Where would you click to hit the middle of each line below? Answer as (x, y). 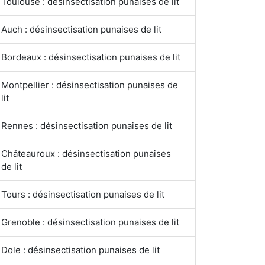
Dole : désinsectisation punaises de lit (80, 250)
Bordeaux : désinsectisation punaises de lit (91, 57)
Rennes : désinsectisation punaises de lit (87, 126)
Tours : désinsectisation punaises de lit (83, 194)
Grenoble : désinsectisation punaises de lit (90, 222)
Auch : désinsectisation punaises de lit (81, 29)
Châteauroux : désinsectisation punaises (86, 153)
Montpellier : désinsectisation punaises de (90, 85)
